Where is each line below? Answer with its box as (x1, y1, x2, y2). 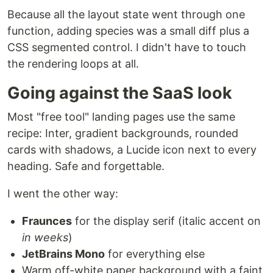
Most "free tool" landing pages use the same (7, 110, 235, 123)
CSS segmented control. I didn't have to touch (7, 40, 246, 54)
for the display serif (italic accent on (72, 214, 261, 227)
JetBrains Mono (22, 247, 105, 260)
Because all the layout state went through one (7, 7, 245, 21)
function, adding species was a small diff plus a (7, 24, 249, 37)
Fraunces (22, 214, 72, 227)
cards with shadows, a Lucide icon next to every (7, 143, 257, 156)
